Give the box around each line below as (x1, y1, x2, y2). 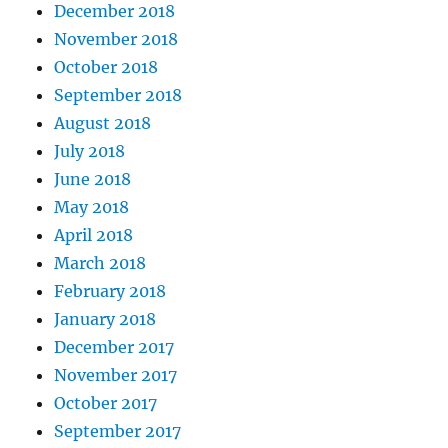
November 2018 (54, 29, 179, 50)
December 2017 (54, 337, 175, 358)
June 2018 (54, 169, 132, 190)
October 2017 (54, 393, 158, 414)
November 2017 (54, 365, 178, 386)
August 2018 (54, 113, 152, 134)
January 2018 (54, 309, 157, 330)
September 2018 (54, 85, 183, 106)
